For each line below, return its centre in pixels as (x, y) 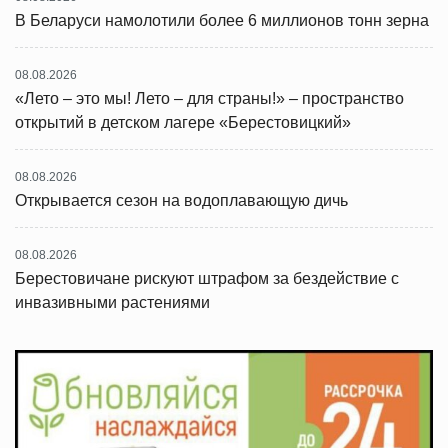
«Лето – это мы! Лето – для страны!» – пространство (209, 98)
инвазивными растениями (112, 302)
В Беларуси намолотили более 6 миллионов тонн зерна (222, 20)
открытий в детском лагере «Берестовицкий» (183, 122)
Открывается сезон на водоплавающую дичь (181, 200)
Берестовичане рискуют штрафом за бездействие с (207, 278)
